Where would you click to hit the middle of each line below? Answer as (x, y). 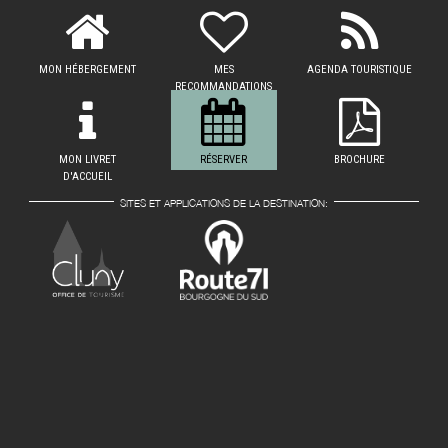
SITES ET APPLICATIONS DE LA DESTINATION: (224, 203)
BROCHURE (360, 159)
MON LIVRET (88, 159)
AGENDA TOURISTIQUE (360, 69)
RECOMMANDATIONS (224, 86)
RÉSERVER (224, 159)
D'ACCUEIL (88, 176)
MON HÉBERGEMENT (88, 69)
